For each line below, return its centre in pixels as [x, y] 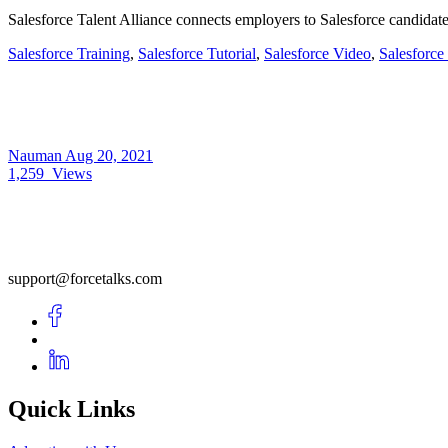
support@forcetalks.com [85, 278]
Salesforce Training [69, 53]
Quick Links [71, 408]
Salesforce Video [317, 53]
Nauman [36, 155]
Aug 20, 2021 [109, 155]
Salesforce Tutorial [197, 53]
